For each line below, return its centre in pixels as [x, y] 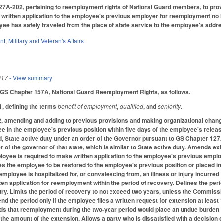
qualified [132, 106]
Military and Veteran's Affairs [46, 41]
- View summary [30, 78]
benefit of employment [88, 106]
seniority [169, 106]
